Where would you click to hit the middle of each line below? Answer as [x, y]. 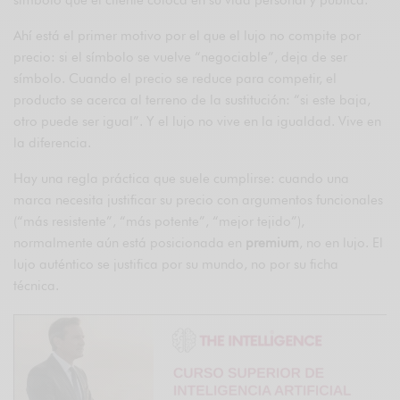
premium [273, 243]
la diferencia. [53, 143]
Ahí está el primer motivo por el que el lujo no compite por [187, 36]
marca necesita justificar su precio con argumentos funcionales [199, 200]
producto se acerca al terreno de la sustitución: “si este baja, [192, 100]
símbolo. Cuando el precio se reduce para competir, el [175, 79]
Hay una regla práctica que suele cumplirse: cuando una [182, 179]
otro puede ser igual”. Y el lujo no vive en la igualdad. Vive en [198, 122]
